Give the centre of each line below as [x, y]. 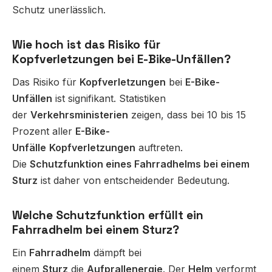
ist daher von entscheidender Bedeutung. [134, 181]
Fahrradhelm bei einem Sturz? [96, 230]
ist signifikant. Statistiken [109, 99]
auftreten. [159, 148]
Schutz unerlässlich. [59, 10]
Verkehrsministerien [79, 115]
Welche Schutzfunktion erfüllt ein [108, 216]
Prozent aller [44, 131]
